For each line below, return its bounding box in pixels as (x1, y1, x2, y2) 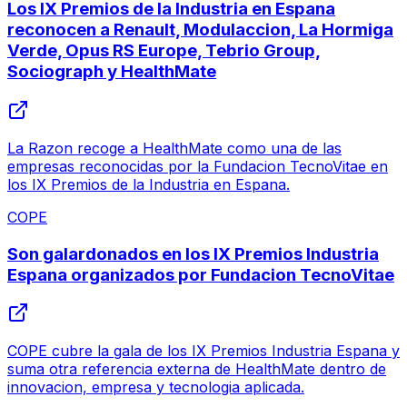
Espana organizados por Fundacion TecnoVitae (7, 263, 394, 285)
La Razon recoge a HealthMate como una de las (7, 138, 342, 157)
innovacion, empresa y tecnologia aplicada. (7, 378, 304, 397)
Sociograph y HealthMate (7, 61, 216, 83)
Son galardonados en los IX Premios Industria (7, 243, 379, 264)
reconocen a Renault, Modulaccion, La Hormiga (7, 19, 393, 41)
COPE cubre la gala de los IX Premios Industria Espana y (7, 342, 400, 361)
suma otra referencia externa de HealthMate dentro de (7, 360, 386, 379)
